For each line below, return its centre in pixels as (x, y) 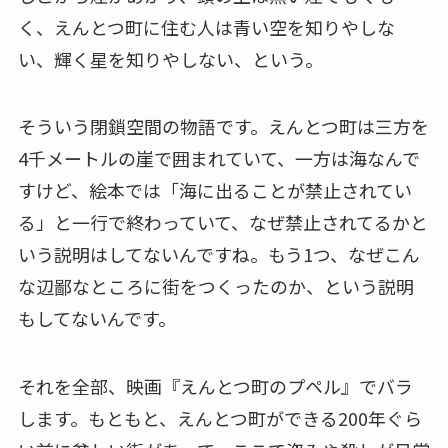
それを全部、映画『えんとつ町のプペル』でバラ (215, 386)
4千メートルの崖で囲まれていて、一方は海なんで (218, 158)
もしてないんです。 (96, 318)
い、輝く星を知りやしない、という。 (170, 58)
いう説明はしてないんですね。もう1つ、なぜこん (218, 254)
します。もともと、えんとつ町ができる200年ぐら (219, 418)
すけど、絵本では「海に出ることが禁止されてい (214, 190)
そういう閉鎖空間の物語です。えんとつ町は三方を (223, 126)
